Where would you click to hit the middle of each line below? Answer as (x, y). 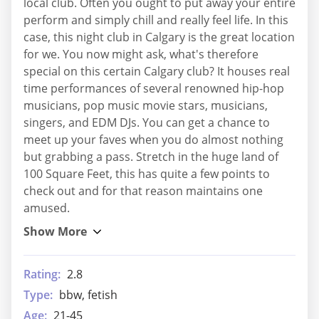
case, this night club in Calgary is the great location (159, 37)
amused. (47, 208)
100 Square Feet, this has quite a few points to (147, 174)
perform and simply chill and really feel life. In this (156, 20)
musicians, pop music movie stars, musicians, (146, 106)
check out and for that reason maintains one (143, 191)
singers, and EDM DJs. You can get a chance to (147, 123)
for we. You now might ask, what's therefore (141, 54)
